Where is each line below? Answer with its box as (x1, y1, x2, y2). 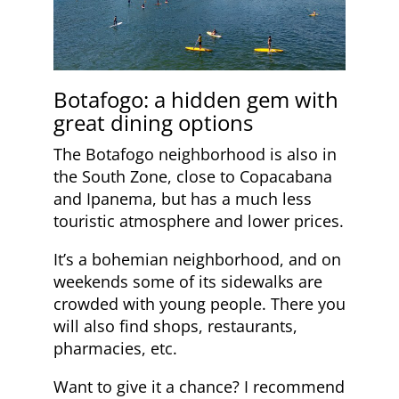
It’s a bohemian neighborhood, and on (53, 248, 341, 270)
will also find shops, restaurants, (53, 314, 297, 337)
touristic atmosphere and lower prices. (53, 209, 344, 232)
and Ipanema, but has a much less (53, 187, 312, 209)
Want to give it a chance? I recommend (53, 375, 345, 397)
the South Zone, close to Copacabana (53, 165, 332, 187)
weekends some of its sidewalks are (53, 270, 322, 292)
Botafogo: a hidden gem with (53, 84, 338, 114)
